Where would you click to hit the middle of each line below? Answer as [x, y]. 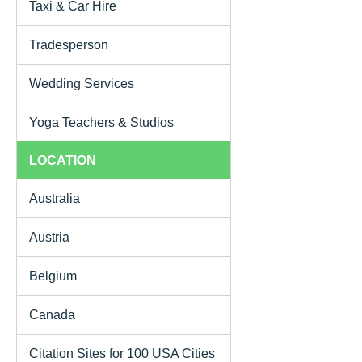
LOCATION [63, 160]
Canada [52, 314]
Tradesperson [69, 44]
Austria [49, 237]
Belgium [53, 276]
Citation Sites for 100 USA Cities [122, 353]
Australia [55, 198]
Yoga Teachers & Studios [101, 122]
